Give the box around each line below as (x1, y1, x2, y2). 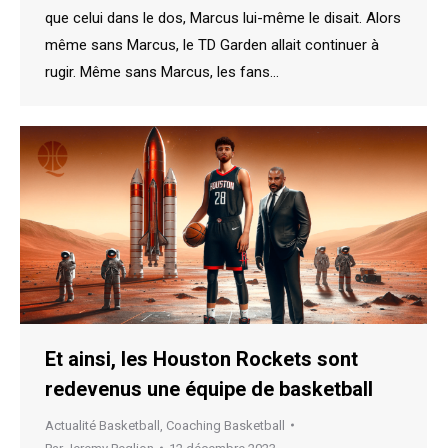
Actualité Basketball (45, 417, 160, 433)
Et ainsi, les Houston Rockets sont (45, 346, 358, 371)
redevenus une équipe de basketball (45, 376, 373, 401)
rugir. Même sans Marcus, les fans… (45, 63, 279, 82)
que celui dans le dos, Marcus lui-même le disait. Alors (45, 9, 401, 28)
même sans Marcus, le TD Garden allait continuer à (45, 36, 379, 55)
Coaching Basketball (166, 417, 285, 433)
